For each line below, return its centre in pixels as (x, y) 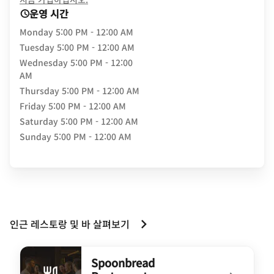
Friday (33, 106)
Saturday (39, 121)
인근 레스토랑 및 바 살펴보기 (70, 224)
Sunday (35, 136)
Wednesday (44, 62)
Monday (36, 32)
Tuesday (37, 47)
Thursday (39, 91)
